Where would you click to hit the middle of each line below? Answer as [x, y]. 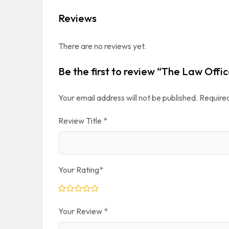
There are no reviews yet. [102, 46]
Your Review [81, 211]
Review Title [81, 121]
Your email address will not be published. [128, 98]
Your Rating [79, 170]
